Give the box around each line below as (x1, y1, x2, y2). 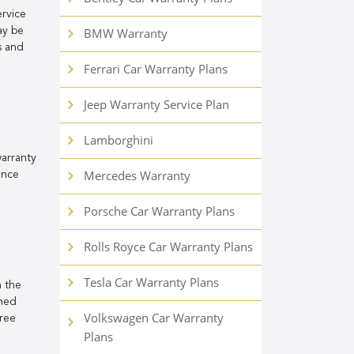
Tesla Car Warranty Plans (84, 274, 219, 290)
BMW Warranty (84, 25, 168, 41)
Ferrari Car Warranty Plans (84, 61, 228, 77)
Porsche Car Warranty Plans (84, 203, 235, 219)
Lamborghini (84, 132, 153, 148)
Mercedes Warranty (84, 168, 190, 183)
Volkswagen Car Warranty (84, 310, 224, 326)
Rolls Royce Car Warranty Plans (84, 239, 253, 254)
